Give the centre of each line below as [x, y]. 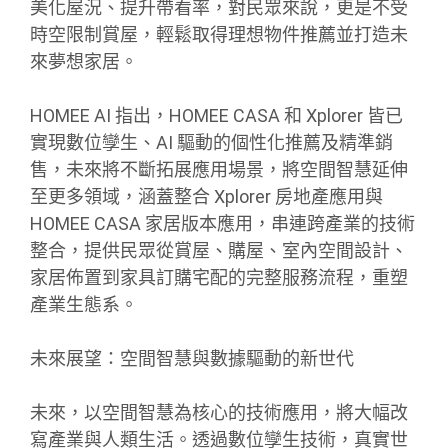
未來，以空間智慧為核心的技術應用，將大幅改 [219, 412]
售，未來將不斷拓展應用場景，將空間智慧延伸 [219, 169]
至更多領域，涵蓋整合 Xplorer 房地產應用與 [206, 196]
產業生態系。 [84, 304]
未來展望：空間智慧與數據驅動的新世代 [192, 358]
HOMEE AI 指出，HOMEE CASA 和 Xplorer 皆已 [216, 115]
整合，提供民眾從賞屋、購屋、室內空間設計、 [219, 250]
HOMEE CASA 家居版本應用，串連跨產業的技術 [222, 223]
